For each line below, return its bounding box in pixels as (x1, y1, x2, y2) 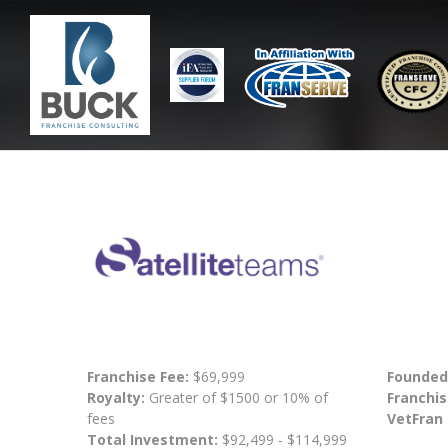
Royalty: (87, 388, 145, 408)
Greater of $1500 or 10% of (145, 388, 328, 408)
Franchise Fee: (87, 367, 193, 387)
